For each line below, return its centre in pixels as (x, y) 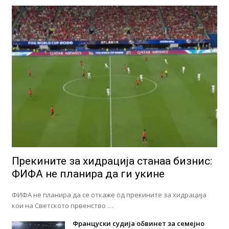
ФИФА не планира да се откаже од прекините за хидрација (109, 194)
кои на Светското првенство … (62, 205)
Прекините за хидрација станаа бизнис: (112, 161)
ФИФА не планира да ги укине (88, 174)
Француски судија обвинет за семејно (138, 223)
